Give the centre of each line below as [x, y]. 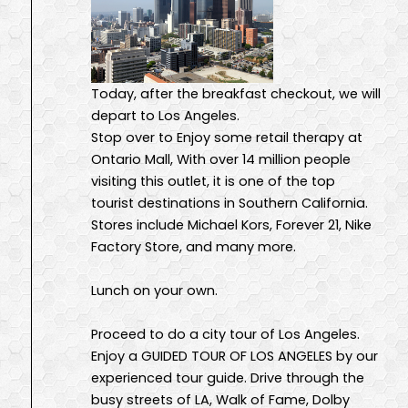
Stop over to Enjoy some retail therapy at [227, 137]
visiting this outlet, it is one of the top [213, 181]
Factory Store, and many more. [194, 246]
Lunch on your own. [154, 290]
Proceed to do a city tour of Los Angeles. [225, 334]
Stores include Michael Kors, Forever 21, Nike [231, 224]
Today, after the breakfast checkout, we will [236, 93]
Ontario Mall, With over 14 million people [221, 159]
